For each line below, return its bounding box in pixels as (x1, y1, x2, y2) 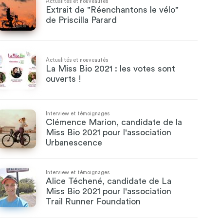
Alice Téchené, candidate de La (46, 177, 171, 185)
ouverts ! (46, 74, 81, 83)
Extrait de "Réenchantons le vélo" (46, 5, 179, 14)
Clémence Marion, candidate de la (46, 118, 182, 127)
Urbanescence (46, 138, 102, 147)
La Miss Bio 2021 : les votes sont (46, 64, 175, 73)
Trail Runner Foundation (46, 197, 141, 206)
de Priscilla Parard (46, 15, 117, 24)
